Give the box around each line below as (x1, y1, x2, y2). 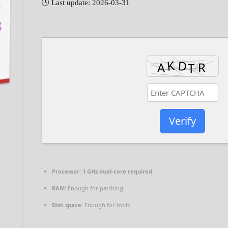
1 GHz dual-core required (81, 167, 152, 176)
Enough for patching (66, 184, 123, 192)
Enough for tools (83, 201, 130, 209)
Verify (169, 113, 196, 128)
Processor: (52, 167, 81, 176)
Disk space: (52, 201, 83, 209)
